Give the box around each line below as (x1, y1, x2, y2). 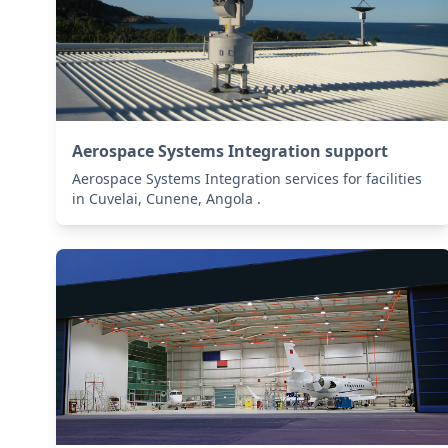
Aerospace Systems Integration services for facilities (72, 168, 422, 188)
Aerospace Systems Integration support (72, 139, 388, 162)
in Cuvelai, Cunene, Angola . (72, 188, 261, 208)
